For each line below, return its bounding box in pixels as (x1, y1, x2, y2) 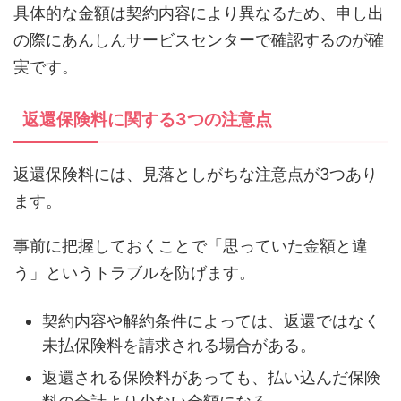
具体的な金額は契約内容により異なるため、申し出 (13, 4, 384, 23)
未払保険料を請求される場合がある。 (42, 335, 316, 354)
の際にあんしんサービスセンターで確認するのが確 (13, 30, 384, 50)
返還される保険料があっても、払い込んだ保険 (42, 367, 380, 387)
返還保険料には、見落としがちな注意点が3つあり (13, 165, 378, 184)
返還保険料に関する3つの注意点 (22, 109, 272, 131)
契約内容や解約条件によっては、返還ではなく (42, 311, 380, 330)
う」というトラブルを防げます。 (13, 263, 255, 283)
